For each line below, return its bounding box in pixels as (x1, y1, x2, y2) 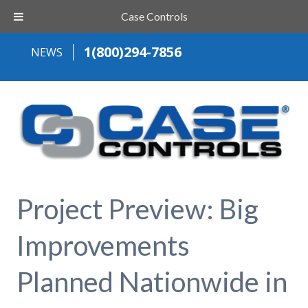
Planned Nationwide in (16, 265, 287, 298)
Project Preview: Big (16, 192, 258, 225)
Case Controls (120, 10, 188, 23)
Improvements (16, 228, 190, 262)
